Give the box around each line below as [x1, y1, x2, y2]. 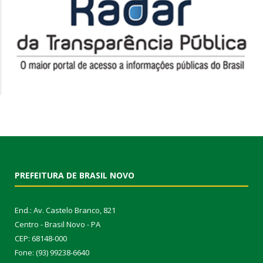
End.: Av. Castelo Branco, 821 [15, 204, 116, 215]
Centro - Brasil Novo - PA [15, 218, 100, 230]
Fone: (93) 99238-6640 [15, 247, 89, 258]
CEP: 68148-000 [15, 232, 67, 244]
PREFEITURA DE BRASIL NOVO [15, 169, 134, 181]
